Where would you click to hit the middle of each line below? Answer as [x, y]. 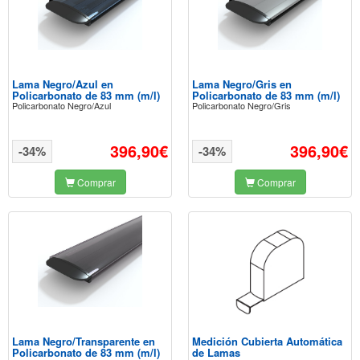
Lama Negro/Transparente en [84, 341]
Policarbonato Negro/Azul [61, 105]
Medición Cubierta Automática [267, 341]
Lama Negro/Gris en [242, 84]
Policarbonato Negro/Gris [241, 105]
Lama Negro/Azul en [63, 84]
